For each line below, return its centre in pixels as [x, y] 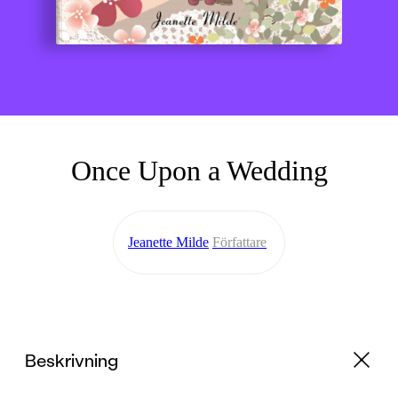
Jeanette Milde [168, 243]
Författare [239, 243]
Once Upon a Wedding [199, 170]
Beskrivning [72, 360]
